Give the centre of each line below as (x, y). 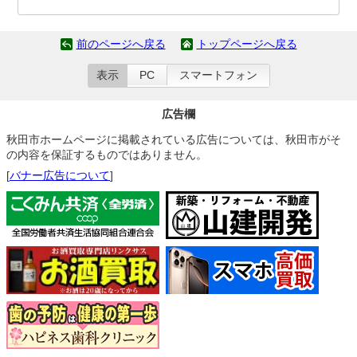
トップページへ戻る (247, 44)
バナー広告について (60, 175)
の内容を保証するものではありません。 (107, 155)
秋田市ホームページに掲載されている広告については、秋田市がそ (174, 139)
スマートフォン (218, 75)
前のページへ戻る (121, 44)
